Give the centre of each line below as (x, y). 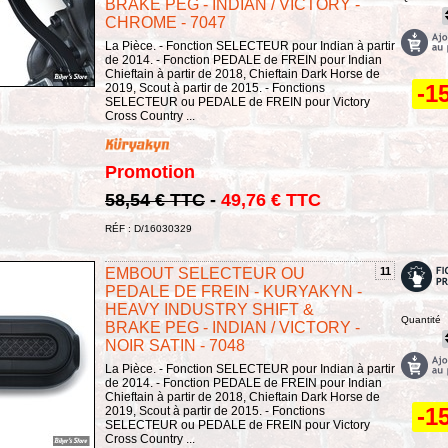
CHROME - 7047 (165, 23)
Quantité (421, 319)
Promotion (150, 171)
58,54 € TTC (155, 199)
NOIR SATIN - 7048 (175, 345)
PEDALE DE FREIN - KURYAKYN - (233, 291)
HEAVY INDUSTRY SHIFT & (209, 309)
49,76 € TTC (271, 199)
